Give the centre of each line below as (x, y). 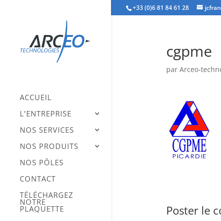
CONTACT (38, 179)
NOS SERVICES (47, 130)
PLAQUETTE (42, 209)
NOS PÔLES (42, 163)
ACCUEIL (36, 97)
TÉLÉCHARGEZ (47, 195)
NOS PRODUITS (49, 146)
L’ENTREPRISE (46, 114)
